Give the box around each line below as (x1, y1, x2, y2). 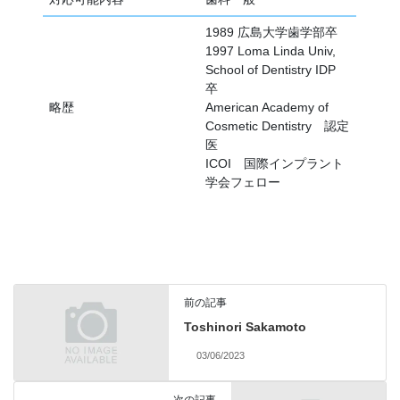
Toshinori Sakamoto (184, 319, 307, 334)
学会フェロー (205, 175, 281, 190)
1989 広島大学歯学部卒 (205, 25, 338, 40)
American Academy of (205, 100, 329, 115)
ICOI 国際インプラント (205, 156, 345, 171)
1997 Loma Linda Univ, (205, 44, 337, 59)
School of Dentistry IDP (205, 62, 349, 78)
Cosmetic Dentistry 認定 (205, 119, 350, 134)
